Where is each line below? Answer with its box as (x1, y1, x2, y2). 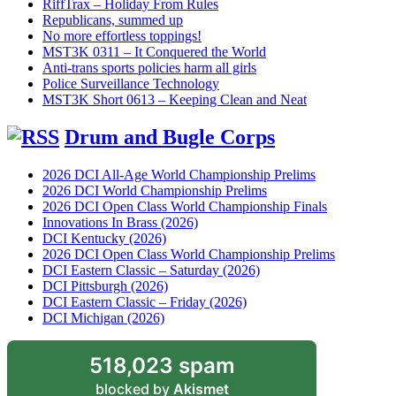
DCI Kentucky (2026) (42, 230, 166, 246)
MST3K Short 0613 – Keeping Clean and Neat (42, 91, 307, 107)
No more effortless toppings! (42, 27, 202, 43)
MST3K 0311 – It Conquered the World (42, 43, 266, 59)
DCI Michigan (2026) (42, 309, 164, 325)
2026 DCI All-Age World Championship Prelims (42, 166, 316, 182)
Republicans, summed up (42, 11, 183, 27)
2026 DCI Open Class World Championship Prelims (42, 246, 335, 262)
